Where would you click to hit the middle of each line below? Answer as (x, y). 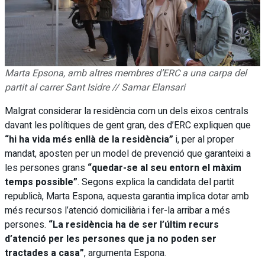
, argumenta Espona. (126, 253)
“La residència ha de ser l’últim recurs (132, 224)
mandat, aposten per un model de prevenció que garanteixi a (128, 153)
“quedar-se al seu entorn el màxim (164, 168)
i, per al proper (204, 139)
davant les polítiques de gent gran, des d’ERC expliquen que (128, 125)
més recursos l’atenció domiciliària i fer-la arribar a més (117, 210)
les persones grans (46, 168)
